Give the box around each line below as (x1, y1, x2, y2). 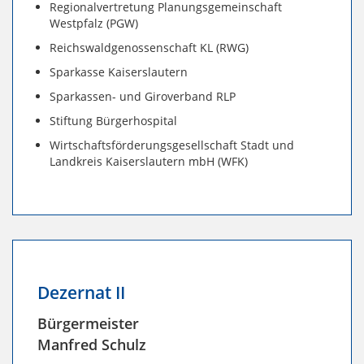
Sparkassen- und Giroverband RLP (50, 89, 236, 105)
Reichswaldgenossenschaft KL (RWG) (50, 40, 249, 56)
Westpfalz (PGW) (50, 15, 138, 32)
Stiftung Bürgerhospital (50, 113, 177, 129)
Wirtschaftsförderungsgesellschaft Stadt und (50, 137, 294, 154)
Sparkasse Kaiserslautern (50, 64, 188, 80)
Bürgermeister (37, 314, 139, 334)
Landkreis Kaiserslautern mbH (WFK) (50, 154, 248, 170)
